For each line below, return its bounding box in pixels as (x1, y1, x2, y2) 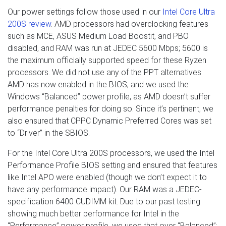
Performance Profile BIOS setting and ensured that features (8, 160, 217, 170)
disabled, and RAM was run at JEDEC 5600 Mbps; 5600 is (8, 43, 208, 53)
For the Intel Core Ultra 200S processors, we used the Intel (8, 148, 214, 158)
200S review (8, 19, 51, 29)
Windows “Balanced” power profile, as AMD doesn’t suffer (8, 91, 210, 101)
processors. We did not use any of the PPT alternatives (8, 67, 201, 77)
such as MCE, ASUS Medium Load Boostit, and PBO (8, 31, 189, 41)
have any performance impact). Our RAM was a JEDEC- (8, 184, 202, 194)
